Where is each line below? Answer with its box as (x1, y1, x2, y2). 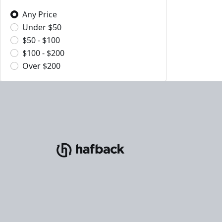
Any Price (22, 9, 57, 20)
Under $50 (22, 22, 61, 33)
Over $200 (22, 60, 60, 71)
